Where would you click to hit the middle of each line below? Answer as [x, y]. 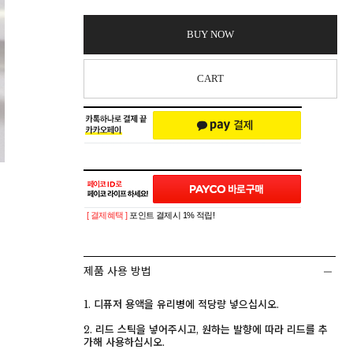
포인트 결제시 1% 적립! [172, 215]
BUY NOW [210, 34]
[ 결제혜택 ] [108, 215]
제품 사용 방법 [117, 271]
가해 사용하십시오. [124, 342]
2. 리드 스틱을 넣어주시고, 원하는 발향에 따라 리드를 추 [206, 330]
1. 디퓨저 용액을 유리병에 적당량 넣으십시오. [181, 305]
